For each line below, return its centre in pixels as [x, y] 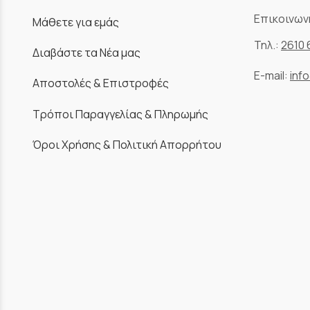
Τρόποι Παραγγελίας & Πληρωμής [120, 114]
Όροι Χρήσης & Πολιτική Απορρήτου [127, 144]
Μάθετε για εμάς [76, 22]
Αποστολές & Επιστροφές [101, 83]
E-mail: [272, 76]
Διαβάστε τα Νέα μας [86, 53]
